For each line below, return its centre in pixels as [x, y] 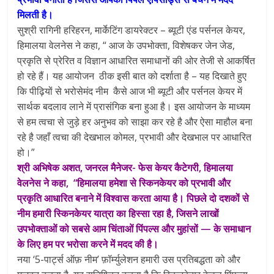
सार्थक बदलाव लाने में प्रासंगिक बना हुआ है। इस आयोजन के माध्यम [134, 106]
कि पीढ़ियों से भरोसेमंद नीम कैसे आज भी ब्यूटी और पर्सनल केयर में [130, 91]
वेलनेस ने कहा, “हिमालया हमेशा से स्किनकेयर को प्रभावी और [124, 183]
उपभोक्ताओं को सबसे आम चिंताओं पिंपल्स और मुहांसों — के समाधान [134, 228]
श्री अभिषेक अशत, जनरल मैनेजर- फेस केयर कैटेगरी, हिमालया [125, 167]
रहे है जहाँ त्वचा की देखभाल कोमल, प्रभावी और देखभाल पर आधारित [135, 137]
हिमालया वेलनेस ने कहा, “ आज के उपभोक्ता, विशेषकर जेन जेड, [126, 45]
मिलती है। [35, 14]
